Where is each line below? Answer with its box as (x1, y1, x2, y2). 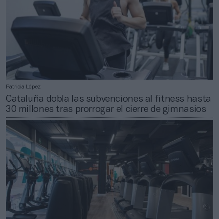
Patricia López (6, 85, 41, 90)
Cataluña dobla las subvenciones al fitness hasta (6, 95, 211, 104)
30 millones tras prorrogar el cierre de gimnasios (6, 105, 206, 114)
